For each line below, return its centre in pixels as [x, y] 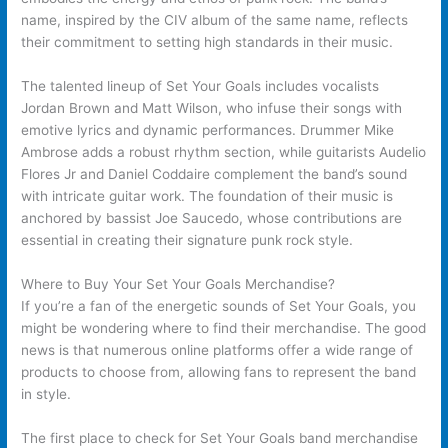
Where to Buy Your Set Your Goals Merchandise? [178, 284]
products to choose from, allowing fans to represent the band [219, 372]
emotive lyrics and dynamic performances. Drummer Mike [208, 130]
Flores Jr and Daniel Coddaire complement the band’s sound [214, 174]
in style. [46, 394]
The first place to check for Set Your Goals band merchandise [220, 437]
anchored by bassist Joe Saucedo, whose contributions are [212, 218]
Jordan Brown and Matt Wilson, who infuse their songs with [212, 108]
